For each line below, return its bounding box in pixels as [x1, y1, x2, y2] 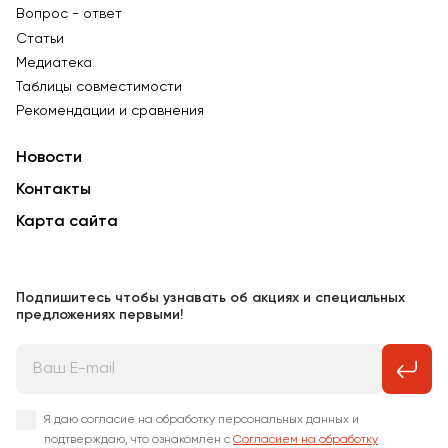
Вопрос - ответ [16, 7, 122, 22]
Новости [16, 150, 82, 167]
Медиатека [16, 55, 92, 70]
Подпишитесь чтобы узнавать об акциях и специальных [16, 291, 405, 306]
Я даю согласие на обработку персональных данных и [44, 414, 359, 427]
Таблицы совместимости [16, 80, 182, 95]
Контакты [16, 182, 91, 199]
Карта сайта [16, 214, 118, 231]
